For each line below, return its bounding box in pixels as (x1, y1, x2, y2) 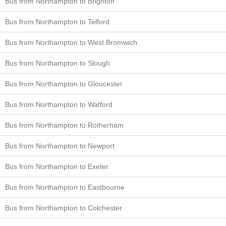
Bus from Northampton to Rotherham (5, 121, 124, 129)
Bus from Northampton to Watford (5, 100, 112, 108)
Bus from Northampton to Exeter (5, 162, 108, 171)
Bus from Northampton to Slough (5, 59, 110, 67)
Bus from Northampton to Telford (5, 18, 109, 26)
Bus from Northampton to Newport (5, 142, 115, 150)
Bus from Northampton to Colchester (5, 204, 122, 212)
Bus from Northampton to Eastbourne (5, 183, 125, 191)
